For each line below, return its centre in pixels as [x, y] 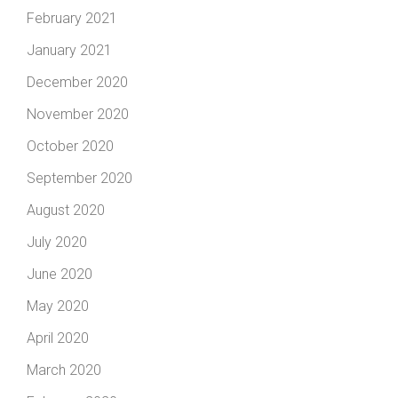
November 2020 [78, 115]
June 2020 [60, 275]
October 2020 [70, 147]
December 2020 [77, 83]
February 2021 [72, 19]
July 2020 [57, 243]
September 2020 [80, 179]
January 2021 [69, 51]
